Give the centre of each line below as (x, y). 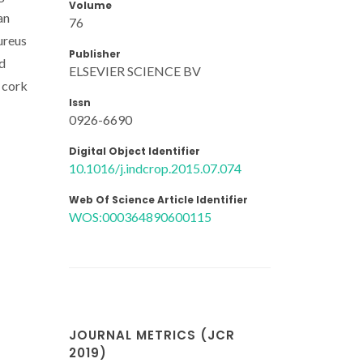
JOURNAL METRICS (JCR (152, 335)
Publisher (95, 53)
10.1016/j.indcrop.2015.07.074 (155, 168)
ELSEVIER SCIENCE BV (135, 70)
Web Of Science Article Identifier (158, 199)
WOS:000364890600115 (140, 216)
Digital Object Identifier (135, 151)
